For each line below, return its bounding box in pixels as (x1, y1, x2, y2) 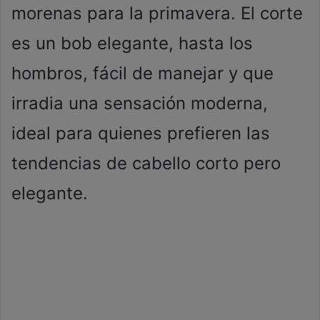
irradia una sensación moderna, (11, 93, 268, 114)
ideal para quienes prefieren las (11, 123, 270, 144)
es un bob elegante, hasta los (11, 33, 253, 54)
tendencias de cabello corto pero (11, 153, 281, 174)
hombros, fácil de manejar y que (11, 63, 274, 84)
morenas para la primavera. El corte (11, 3, 303, 24)
